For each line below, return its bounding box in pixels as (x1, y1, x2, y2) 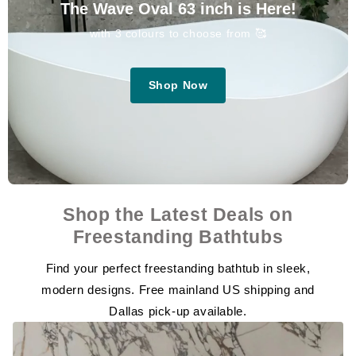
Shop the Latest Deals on (63, 204, 293, 226)
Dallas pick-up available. (109, 304, 247, 319)
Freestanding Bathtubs (72, 226, 284, 248)
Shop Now (148, 78, 208, 91)
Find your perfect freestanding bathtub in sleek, (45, 261, 311, 276)
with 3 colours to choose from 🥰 (89, 26, 267, 40)
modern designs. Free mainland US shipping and (41, 283, 315, 297)
